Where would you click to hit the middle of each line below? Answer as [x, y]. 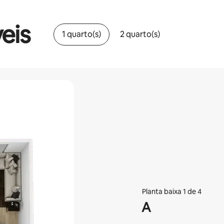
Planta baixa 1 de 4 [171, 191]
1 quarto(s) [81, 34]
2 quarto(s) [140, 34]
